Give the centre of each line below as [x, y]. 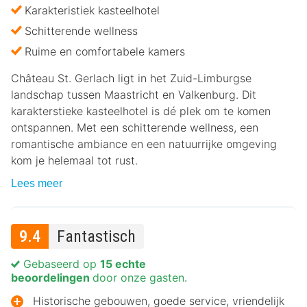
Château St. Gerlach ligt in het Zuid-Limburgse [131, 78]
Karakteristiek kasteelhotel [92, 11]
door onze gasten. [140, 278]
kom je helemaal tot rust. [74, 161]
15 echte [123, 264]
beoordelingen [52, 278]
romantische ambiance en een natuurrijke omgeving [144, 144]
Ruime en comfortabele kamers [105, 52]
